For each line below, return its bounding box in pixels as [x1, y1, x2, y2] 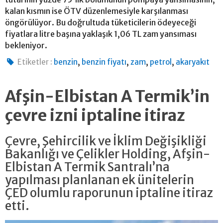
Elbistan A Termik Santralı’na [5, 159, 170, 175]
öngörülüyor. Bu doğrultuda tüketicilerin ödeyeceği [5, 17, 196, 28]
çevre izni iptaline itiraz [5, 106, 185, 126]
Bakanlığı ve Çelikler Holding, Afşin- [5, 146, 210, 162]
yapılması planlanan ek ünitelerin [5, 172, 194, 188]
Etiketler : [17, 57, 53, 67]
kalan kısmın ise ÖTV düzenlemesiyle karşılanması [5, 6, 188, 16]
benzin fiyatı [82, 57, 127, 67]
